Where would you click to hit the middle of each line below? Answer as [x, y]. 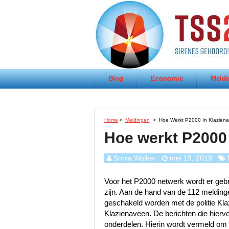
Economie [167, 78]
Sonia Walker [134, 158]
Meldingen [137, 120]
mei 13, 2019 [191, 158]
